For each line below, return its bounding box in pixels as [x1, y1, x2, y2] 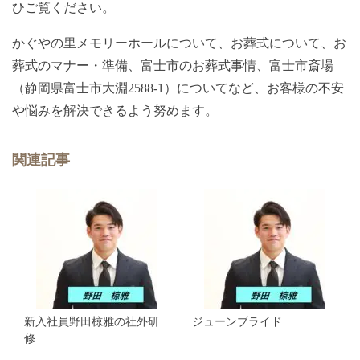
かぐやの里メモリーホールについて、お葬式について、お [12, 36, 346, 51]
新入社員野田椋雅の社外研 [24, 316, 159, 329]
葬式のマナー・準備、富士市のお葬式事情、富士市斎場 [12, 59, 333, 73]
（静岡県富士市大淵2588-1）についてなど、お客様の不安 [12, 81, 344, 96]
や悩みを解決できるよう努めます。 [12, 104, 218, 118]
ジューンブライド [192, 316, 282, 329]
